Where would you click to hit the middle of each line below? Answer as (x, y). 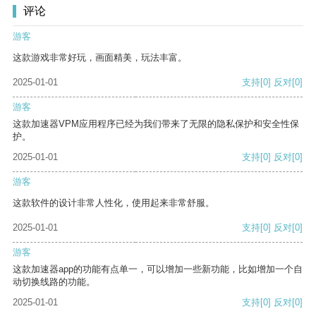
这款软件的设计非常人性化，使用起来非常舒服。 (114, 203)
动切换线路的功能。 (54, 282)
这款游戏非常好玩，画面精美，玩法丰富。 (100, 58)
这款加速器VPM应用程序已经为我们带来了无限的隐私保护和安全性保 (156, 124)
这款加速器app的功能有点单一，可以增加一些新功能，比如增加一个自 (158, 269)
